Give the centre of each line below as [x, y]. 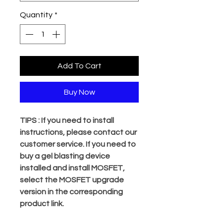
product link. [42, 204]
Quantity [36, 15]
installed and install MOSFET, [72, 168]
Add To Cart [79, 66]
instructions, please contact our [78, 133]
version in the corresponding [71, 192]
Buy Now [79, 92]
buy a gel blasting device [65, 156]
